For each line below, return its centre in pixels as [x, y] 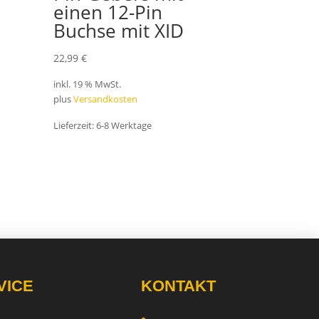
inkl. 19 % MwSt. [88, 85]
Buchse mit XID [119, 30]
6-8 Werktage [124, 126]
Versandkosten [106, 100]
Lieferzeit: [75, 126]
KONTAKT [178, 286]
